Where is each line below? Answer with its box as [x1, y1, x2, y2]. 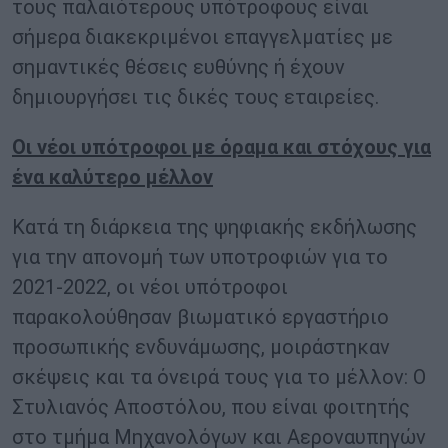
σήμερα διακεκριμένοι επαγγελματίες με [12, 25, 393, 50]
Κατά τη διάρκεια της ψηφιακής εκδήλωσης [12, 215, 417, 240]
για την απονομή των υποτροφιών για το [12, 245, 388, 270]
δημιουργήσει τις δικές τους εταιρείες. [12, 85, 379, 110]
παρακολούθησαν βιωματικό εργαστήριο [12, 305, 389, 330]
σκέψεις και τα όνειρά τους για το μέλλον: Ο [12, 365, 426, 390]
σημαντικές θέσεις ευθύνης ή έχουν [12, 55, 345, 80]
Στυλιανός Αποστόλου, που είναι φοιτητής [12, 395, 410, 420]
